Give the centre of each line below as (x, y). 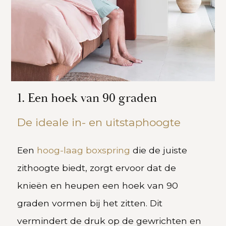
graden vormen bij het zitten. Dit (90, 203)
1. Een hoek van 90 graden (87, 99)
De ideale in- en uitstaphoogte (99, 123)
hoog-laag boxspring (84, 150)
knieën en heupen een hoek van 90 (98, 186)
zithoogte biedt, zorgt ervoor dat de (97, 168)
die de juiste (159, 150)
